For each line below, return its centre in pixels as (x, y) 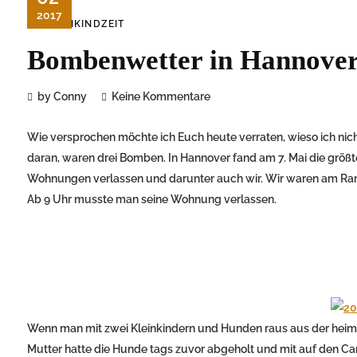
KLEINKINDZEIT (84, 24)
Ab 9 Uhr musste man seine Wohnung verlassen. (152, 199)
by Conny (62, 96)
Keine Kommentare (161, 96)
